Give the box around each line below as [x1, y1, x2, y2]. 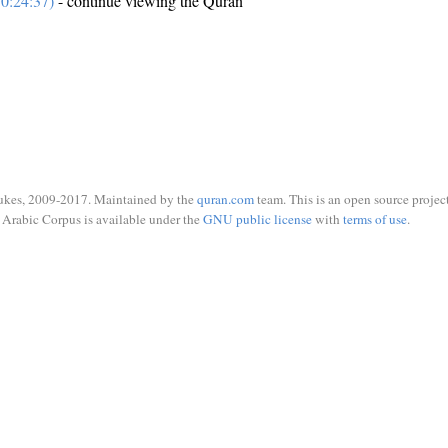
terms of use [342, 209, 407, 228]
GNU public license [202, 209, 312, 228]
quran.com [197, 190, 254, 208]
